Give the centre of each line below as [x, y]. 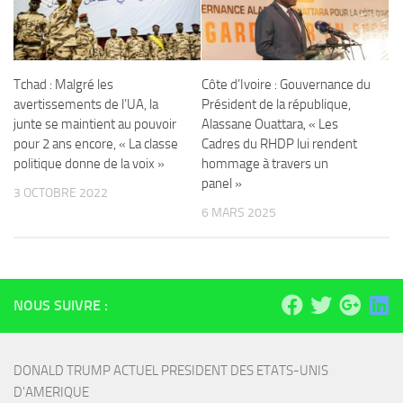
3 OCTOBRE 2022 [61, 193]
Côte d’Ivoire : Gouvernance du [286, 85]
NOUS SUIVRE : [61, 306]
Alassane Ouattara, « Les [270, 124]
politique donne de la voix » [89, 164]
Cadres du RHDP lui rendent [279, 144]
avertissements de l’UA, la [86, 104]
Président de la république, [276, 104]
